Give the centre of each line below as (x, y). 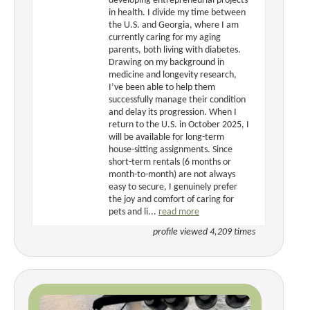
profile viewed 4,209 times (204, 232)
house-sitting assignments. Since (171, 149)
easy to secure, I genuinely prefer (173, 187)
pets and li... (134, 212)
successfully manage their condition (177, 100)
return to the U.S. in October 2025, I (179, 125)
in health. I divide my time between (177, 12)
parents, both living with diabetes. (175, 50)
